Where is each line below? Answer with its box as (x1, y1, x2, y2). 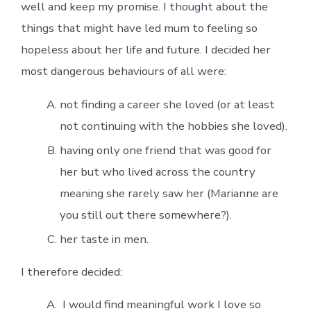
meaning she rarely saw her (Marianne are (59, 185, 278, 201)
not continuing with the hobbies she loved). (59, 117, 287, 134)
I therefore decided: (20, 263, 122, 280)
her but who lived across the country (59, 163, 255, 180)
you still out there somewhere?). (59, 206, 232, 223)
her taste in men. (59, 230, 149, 247)
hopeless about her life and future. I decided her (20, 41, 271, 58)
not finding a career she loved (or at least (59, 96, 275, 112)
